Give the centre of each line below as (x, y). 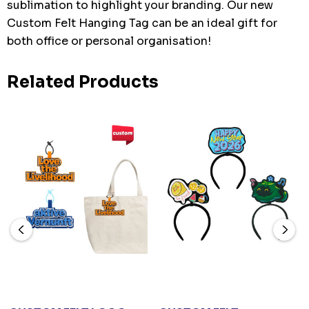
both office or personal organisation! (109, 41)
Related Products (83, 82)
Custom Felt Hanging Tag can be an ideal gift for (142, 23)
